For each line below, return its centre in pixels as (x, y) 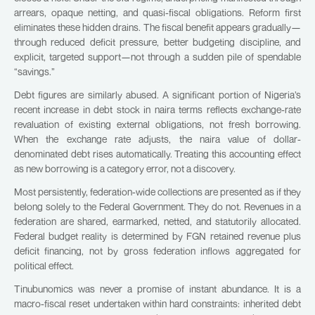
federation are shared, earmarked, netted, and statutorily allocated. (157, 221)
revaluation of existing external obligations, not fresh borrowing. (157, 124)
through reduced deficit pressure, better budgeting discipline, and (157, 42)
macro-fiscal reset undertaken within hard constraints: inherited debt (157, 303)
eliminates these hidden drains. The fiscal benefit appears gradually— (157, 27)
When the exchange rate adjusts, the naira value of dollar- (157, 139)
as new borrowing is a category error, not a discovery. (125, 168)
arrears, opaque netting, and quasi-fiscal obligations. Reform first (157, 12)
